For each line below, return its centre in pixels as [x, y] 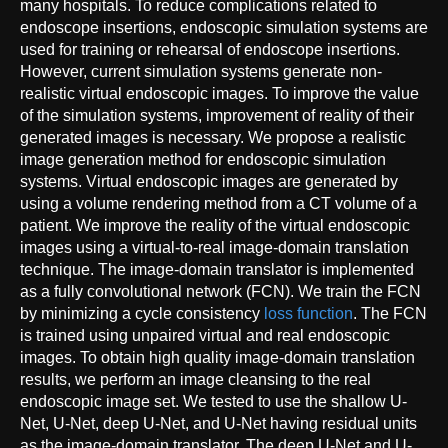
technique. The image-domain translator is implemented [217, 269]
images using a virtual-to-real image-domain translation [214, 247]
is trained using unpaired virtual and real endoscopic [205, 335]
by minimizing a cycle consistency [142, 313]
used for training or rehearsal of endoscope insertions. [210, 49]
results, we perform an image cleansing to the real [195, 379]
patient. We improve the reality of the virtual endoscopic [215, 225]
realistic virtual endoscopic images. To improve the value [219, 93]
